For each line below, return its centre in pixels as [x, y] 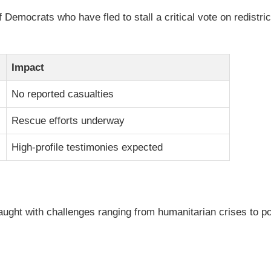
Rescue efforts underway [68, 120]
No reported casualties [63, 94]
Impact [28, 67]
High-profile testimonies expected [87, 147]
